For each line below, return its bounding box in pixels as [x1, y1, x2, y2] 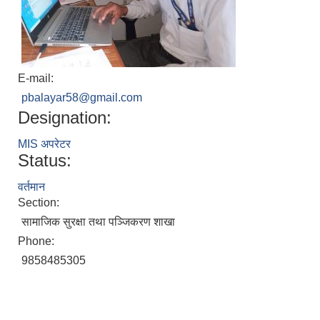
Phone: [18, 235, 57, 248]
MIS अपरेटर [18, 138, 71, 151]
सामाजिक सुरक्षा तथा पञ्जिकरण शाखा [21, 216, 175, 229]
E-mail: [18, 72, 56, 85]
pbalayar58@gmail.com [21, 91, 142, 104]
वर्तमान [18, 181, 45, 194]
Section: [18, 196, 62, 209]
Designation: [18, 108, 111, 128]
